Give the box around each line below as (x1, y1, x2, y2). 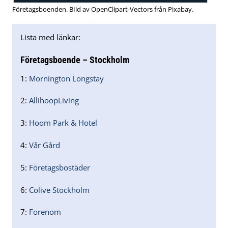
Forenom (29, 207, 61, 217)
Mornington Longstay (29, 73, 104, 83)
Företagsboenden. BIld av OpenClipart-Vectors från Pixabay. (12, 4, 193, 14)
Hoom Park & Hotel (29, 118, 97, 128)
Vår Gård (29, 139, 60, 150)
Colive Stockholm (29, 184, 90, 195)
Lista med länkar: (20, 32, 80, 42)
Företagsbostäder (29, 162, 90, 173)
